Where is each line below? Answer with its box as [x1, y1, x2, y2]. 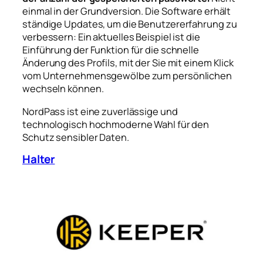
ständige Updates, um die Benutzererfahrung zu [22, 18, 237, 31]
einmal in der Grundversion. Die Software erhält [22, 5, 231, 18]
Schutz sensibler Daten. [22, 130, 129, 144]
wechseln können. [22, 82, 104, 96]
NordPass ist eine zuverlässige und [22, 104, 178, 118]
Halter [22, 151, 55, 167]
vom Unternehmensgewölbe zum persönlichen [22, 69, 232, 83]
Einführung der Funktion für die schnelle [22, 43, 199, 57]
